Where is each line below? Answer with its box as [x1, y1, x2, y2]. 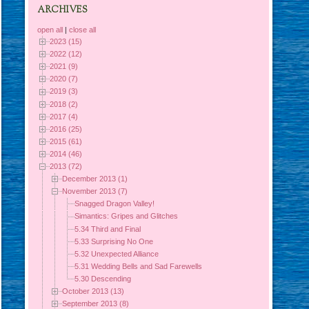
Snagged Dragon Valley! [74, 199, 155, 208]
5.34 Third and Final [74, 224, 141, 233]
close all [69, 26, 97, 34]
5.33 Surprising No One [74, 237, 154, 246]
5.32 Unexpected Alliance [74, 249, 159, 258]
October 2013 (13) [62, 286, 125, 295]
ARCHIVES [37, 4, 88, 17]
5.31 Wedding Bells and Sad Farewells [74, 261, 203, 270]
